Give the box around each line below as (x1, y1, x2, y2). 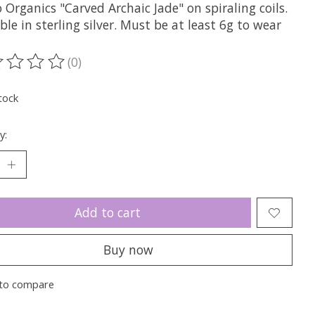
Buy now (103, 240, 154, 258)
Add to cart (75, 204, 141, 221)
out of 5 (139, 61, 189, 79)
